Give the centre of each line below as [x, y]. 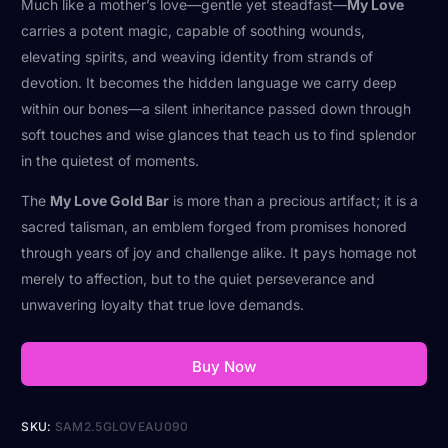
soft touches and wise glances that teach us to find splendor [219, 134]
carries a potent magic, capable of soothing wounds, [193, 30]
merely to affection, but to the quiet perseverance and [198, 278]
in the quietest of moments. [110, 160]
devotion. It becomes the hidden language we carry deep [209, 82]
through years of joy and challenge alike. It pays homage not [219, 252]
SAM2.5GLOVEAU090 [121, 426]
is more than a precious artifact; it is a [294, 200]
